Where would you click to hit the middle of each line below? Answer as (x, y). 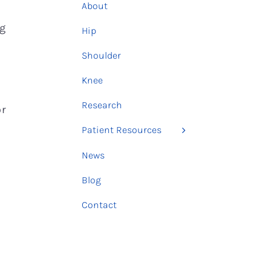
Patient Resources (122, 129)
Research (102, 105)
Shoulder (101, 55)
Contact (99, 205)
